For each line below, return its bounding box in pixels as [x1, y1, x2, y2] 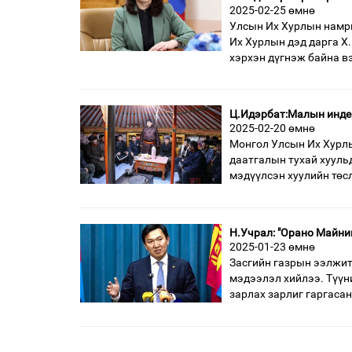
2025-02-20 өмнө [229, 121, 315, 134]
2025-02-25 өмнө [229, 3, 315, 16]
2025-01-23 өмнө [229, 240, 315, 253]
